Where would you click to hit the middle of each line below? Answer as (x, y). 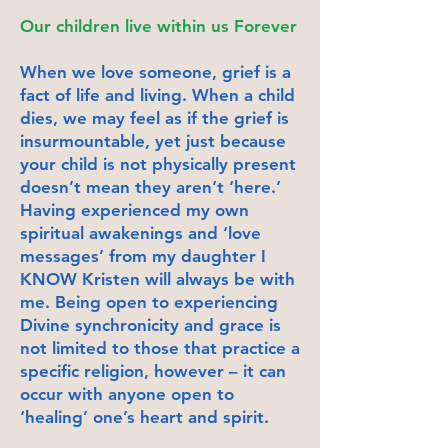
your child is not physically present (158, 163)
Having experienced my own (134, 209)
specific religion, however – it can (153, 370)
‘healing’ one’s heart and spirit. (144, 416)
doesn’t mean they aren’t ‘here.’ (153, 186)
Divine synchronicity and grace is (150, 324)
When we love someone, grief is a (155, 71)
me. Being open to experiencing (149, 301)
